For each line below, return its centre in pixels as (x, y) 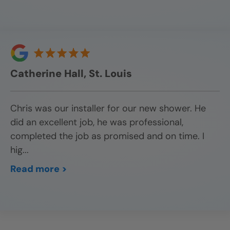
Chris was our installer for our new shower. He (108, 109)
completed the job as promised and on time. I (107, 136)
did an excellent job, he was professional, (97, 122)
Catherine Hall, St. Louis (71, 74)
